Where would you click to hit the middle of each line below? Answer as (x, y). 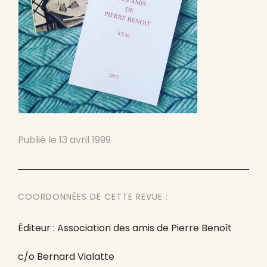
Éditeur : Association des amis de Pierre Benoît (125, 228)
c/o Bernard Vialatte (66, 257)
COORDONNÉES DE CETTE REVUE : (93, 197)
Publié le (38, 140)
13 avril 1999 (85, 140)
